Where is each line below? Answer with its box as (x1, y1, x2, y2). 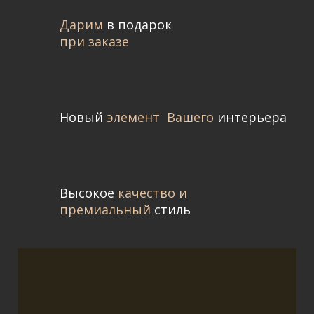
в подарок (103, 15, 175, 33)
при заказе (60, 32, 129, 50)
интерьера (214, 108, 287, 125)
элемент (107, 108, 160, 125)
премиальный (60, 200, 154, 218)
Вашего (167, 108, 214, 125)
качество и (114, 184, 187, 201)
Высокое (60, 184, 114, 201)
